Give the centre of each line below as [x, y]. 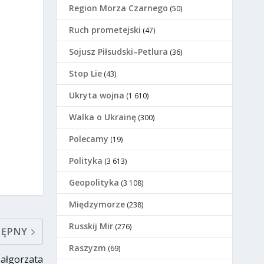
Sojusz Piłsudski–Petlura [119, 52]
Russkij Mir [91, 226]
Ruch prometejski [105, 30]
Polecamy [89, 139]
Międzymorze [97, 204]
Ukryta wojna [97, 95]
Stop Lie [86, 74]
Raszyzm [88, 248]
